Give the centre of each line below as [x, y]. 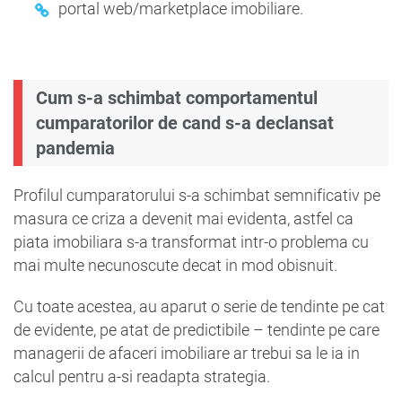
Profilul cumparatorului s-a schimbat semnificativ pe [197, 195]
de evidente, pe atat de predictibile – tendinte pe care [197, 330]
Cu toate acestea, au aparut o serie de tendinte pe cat [199, 306]
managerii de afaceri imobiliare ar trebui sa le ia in [187, 353]
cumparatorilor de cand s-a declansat [185, 123]
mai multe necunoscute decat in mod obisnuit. [175, 265]
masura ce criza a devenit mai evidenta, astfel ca [184, 218]
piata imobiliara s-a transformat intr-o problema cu [191, 242]
